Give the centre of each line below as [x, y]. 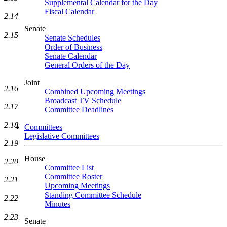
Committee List [69, 167]
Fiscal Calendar [69, 11]
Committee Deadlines [79, 110]
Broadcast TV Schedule [83, 101]
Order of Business [73, 47]
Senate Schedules [72, 38]
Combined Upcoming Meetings [95, 91]
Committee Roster [73, 177]
